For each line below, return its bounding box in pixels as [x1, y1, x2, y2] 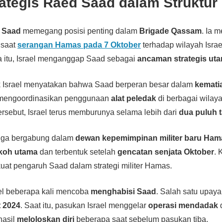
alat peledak [111, 94, 157, 103]
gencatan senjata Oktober [117, 147, 215, 156]
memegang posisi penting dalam [21, 26, 140, 35]
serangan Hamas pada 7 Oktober [17, 40, 141, 49]
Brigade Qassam [139, 26, 202, 35]
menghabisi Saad [91, 187, 157, 196]
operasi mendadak [148, 201, 219, 210]
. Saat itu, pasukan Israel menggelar [20, 201, 149, 210]
